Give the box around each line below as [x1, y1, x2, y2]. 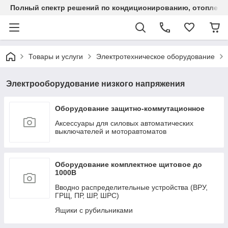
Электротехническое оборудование [96, 52, 215, 61]
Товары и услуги [28, 52, 83, 61]
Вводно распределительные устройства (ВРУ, [55, 183, 208, 191]
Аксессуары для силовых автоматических [55, 119, 193, 127]
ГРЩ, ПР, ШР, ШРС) [55, 191, 119, 199]
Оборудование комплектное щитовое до [55, 160, 202, 168]
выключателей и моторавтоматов [55, 127, 166, 135]
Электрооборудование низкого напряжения [6, 79, 185, 88]
